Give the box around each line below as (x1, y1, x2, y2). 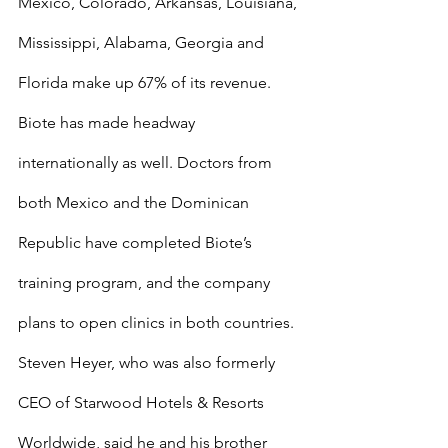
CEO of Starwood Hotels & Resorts (18, 393, 268, 412)
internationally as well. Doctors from (18, 153, 276, 172)
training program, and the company (18, 273, 274, 292)
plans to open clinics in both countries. (18, 313, 294, 332)
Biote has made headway (18, 113, 199, 132)
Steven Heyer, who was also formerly (18, 353, 279, 372)
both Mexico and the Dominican (18, 193, 253, 212)
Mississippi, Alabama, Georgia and (18, 33, 268, 52)
